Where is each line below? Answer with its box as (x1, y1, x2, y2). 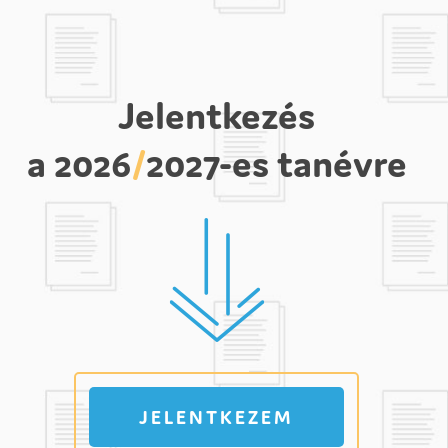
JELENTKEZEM (139, 405, 294, 429)
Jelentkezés (118, 92, 315, 139)
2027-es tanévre (145, 140, 407, 187)
